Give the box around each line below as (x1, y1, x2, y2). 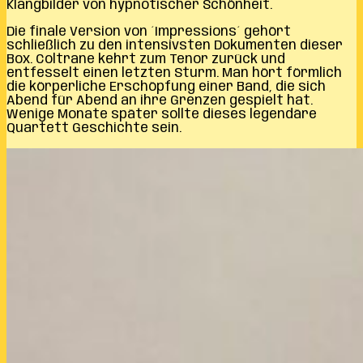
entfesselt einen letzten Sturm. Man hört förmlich (6, 66, 342, 80)
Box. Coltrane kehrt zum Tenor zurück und (6, 52, 285, 66)
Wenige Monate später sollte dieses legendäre (6, 107, 317, 122)
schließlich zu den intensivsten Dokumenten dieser (6, 38, 343, 53)
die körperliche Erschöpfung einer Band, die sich (6, 79, 326, 94)
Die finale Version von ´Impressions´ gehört (6, 24, 291, 39)
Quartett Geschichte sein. (6, 121, 181, 135)
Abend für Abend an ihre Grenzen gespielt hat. (6, 93, 313, 108)
